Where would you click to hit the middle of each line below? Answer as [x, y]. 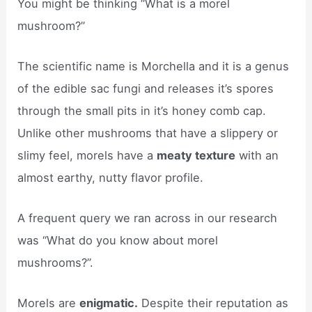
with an [257, 155]
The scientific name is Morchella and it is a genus [154, 66]
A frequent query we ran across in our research [148, 218]
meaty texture [196, 155]
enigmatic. [109, 303]
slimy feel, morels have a [87, 155]
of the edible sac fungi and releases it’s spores [146, 88]
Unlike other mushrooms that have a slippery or [148, 133]
